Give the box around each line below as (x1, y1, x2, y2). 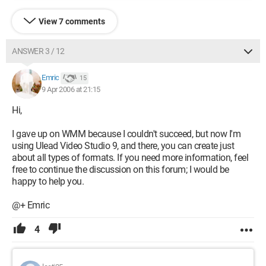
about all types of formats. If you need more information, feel (12, 152, 248, 163)
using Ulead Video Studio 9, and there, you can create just (12, 140, 234, 151)
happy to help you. (12, 176, 84, 187)
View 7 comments (39, 17, 105, 26)
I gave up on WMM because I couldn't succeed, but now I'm (12, 128, 240, 140)
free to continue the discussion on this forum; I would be (12, 164, 229, 175)
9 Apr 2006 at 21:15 (42, 85, 100, 94)
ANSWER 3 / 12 (12, 46, 65, 56)
